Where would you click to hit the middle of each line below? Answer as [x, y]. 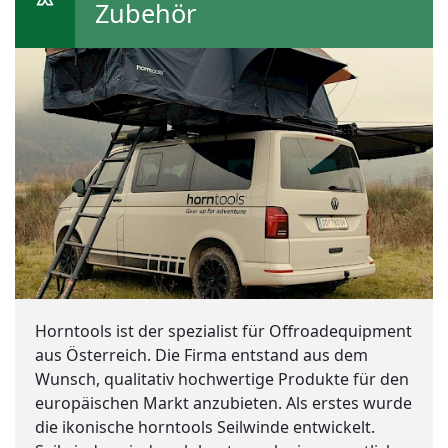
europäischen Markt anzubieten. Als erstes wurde [223, 402]
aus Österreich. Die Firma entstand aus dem [201, 354]
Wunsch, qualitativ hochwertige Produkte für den [222, 378]
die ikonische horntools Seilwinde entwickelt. [205, 426]
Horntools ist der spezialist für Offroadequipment [223, 330]
